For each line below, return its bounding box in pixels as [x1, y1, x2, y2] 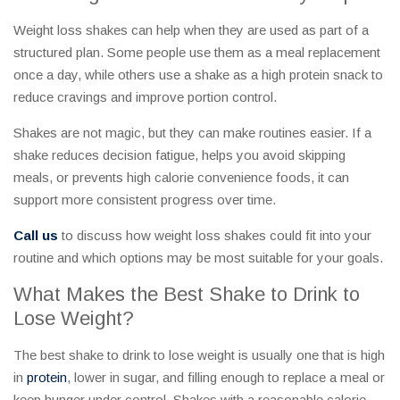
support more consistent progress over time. [13, 192, 276, 208]
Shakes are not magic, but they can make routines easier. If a [13, 125, 371, 141]
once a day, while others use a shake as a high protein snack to [13, 67, 383, 83]
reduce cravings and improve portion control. [13, 89, 277, 105]
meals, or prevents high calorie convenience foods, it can [13, 170, 349, 186]
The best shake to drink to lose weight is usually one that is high [13, 347, 385, 363]
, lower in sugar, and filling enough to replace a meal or [67, 370, 385, 386]
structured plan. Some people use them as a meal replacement [13, 45, 380, 61]
